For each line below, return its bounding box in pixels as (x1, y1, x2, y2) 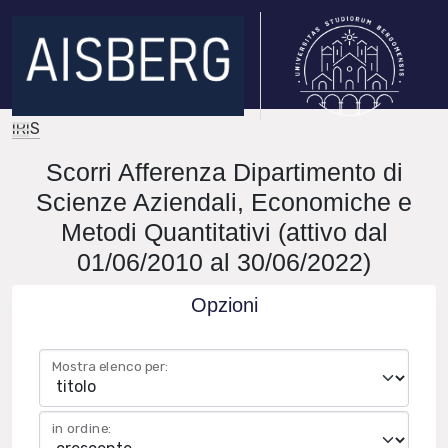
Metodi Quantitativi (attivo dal (60, 218, 388, 246)
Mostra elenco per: (52, 358, 169, 375)
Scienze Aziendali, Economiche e (36, 188, 412, 216)
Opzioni (190, 294, 258, 316)
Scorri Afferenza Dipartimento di (45, 158, 403, 186)
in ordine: (52, 420, 112, 437)
